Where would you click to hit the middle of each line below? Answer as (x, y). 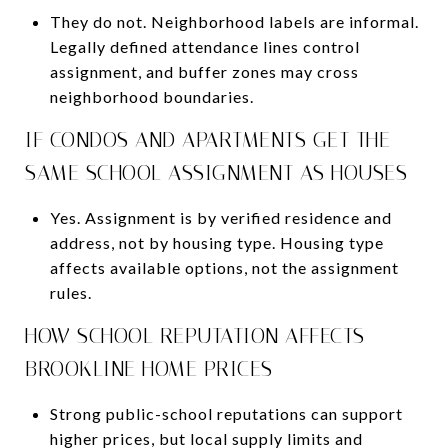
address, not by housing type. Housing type (216, 242)
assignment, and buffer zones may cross (204, 71)
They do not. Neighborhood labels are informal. (234, 21)
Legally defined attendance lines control (204, 46)
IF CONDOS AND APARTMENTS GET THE (207, 139)
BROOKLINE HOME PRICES (149, 368)
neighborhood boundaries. (151, 96)
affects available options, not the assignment (224, 267)
